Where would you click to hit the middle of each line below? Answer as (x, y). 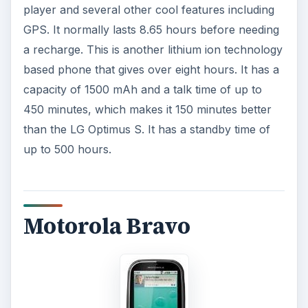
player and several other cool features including (148, 10)
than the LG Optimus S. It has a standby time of (146, 130)
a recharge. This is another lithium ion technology (153, 50)
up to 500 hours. (67, 150)
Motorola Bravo (107, 226)
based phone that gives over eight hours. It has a (151, 70)
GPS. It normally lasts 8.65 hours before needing (151, 30)
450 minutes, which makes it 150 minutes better (147, 110)
